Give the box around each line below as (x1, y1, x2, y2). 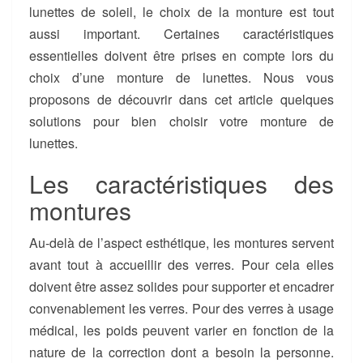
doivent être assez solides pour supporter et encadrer (29, 277, 334, 297)
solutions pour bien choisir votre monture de (29, 112, 334, 131)
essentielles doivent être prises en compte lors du (29, 46, 334, 66)
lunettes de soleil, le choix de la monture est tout (29, 2, 334, 22)
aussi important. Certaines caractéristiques (29, 24, 334, 44)
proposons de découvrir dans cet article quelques (29, 90, 334, 109)
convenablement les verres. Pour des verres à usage (29, 299, 334, 318)
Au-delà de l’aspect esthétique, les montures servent (29, 233, 334, 253)
